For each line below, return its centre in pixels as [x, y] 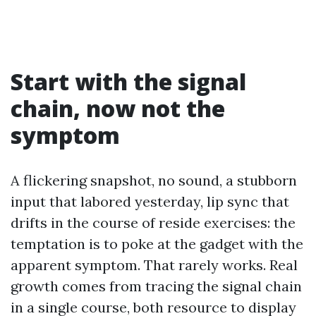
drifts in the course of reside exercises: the [153, 223]
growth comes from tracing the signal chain [156, 286]
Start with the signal [128, 81]
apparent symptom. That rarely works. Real [154, 265]
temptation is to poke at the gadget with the [157, 244]
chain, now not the [118, 108]
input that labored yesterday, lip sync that [150, 201]
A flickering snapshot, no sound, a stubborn [154, 180]
